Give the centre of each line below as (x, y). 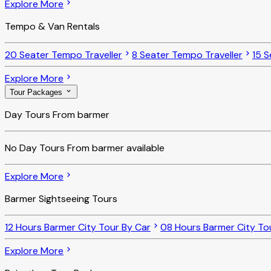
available (144, 148)
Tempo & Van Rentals (52, 27)
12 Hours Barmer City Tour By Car (78, 227)
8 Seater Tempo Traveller (187, 55)
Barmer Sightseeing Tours (61, 198)
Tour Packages (37, 92)
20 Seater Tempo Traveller (64, 55)
